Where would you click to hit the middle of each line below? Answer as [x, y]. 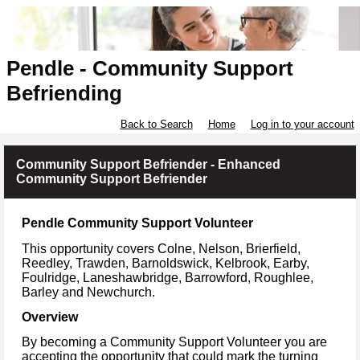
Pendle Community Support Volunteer [137, 223]
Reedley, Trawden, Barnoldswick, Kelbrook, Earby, [166, 263]
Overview [50, 317]
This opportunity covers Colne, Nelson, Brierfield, [161, 248]
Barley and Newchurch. [88, 292]
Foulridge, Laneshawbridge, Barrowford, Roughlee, [168, 277]
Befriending [64, 94]
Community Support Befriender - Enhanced [148, 165]
